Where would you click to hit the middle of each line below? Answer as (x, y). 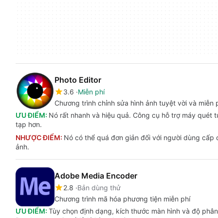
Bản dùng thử (99, 188)
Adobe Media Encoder (96, 176)
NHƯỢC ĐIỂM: (40, 137)
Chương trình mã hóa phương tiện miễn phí (122, 199)
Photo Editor (78, 80)
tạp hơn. (29, 124)
